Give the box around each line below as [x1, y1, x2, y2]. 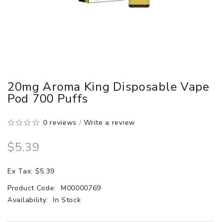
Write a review [84, 117, 135, 127]
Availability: [7, 195, 51, 205]
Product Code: [7, 183, 58, 193]
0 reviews [43, 117, 77, 127]
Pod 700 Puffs [7, 90, 89, 107]
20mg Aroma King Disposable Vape [7, 78, 210, 95]
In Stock [53, 195, 81, 205]
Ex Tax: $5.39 [7, 166, 55, 176]
